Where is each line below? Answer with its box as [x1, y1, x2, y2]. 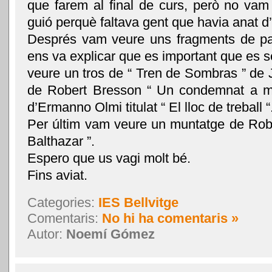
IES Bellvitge [98, 194, 178, 210]
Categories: [27, 194, 98, 210]
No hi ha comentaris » [102, 210, 239, 226]
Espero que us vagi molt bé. [27, 150, 191, 166]
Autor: [27, 226, 66, 242]
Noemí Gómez [66, 226, 155, 242]
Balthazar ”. [27, 133, 95, 149]
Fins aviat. [27, 167, 87, 183]
